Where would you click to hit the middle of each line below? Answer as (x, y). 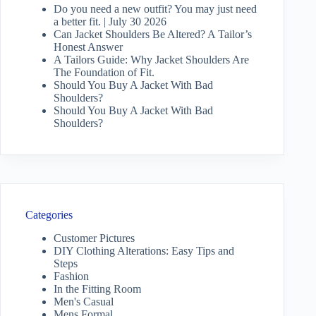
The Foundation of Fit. (104, 72)
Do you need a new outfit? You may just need (155, 8)
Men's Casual (84, 301)
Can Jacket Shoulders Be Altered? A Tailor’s (153, 34)
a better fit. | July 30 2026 (110, 21)
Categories (49, 214)
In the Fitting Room (97, 288)
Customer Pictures (94, 238)
